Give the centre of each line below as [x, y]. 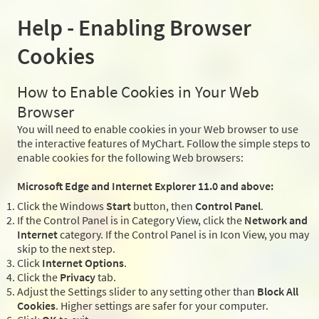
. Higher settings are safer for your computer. [162, 306]
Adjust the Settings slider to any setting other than [137, 292]
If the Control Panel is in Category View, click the [131, 220]
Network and [276, 220]
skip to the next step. [66, 249]
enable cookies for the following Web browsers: [130, 158]
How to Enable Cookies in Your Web [138, 92]
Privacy [78, 277]
